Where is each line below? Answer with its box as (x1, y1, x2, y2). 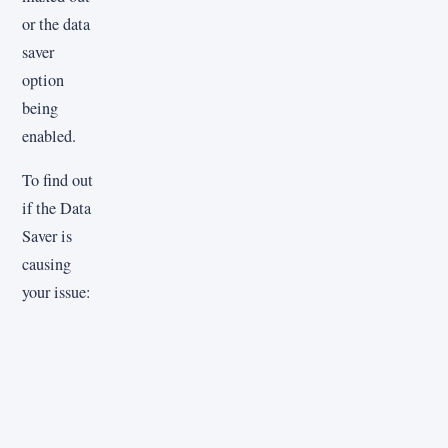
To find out (22, 168, 93, 191)
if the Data (22, 196, 91, 219)
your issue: (22, 280, 91, 303)
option (22, 68, 64, 91)
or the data (22, 12, 90, 35)
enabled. (22, 124, 76, 147)
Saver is (22, 224, 72, 247)
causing (22, 252, 71, 275)
